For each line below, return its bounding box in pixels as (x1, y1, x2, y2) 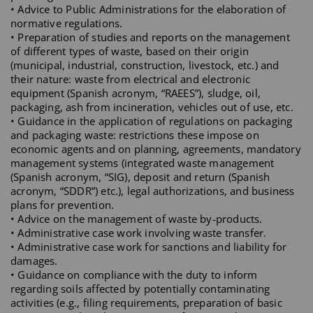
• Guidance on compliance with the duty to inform (10, 267, 258, 282)
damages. (10, 253, 58, 268)
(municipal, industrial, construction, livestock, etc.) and (10, 57, 279, 72)
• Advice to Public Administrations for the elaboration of (10, 1, 286, 16)
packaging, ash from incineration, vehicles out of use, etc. (10, 99, 293, 114)
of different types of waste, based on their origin (10, 43, 249, 58)
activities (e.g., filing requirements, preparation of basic (10, 295, 282, 310)
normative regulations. (10, 15, 123, 30)
